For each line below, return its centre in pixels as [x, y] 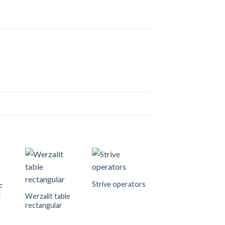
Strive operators [119, 184]
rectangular [43, 205]
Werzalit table [47, 196]
